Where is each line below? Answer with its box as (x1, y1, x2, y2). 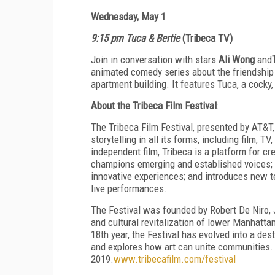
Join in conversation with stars (91, 53, 219, 66)
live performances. (91, 182, 167, 195)
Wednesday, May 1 (91, 10, 166, 23)
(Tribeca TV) (182, 31, 233, 44)
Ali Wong (219, 53, 257, 66)
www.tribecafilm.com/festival (114, 252, 236, 265)
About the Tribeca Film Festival (91, 99, 217, 112)
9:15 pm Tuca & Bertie (91, 31, 182, 44)
